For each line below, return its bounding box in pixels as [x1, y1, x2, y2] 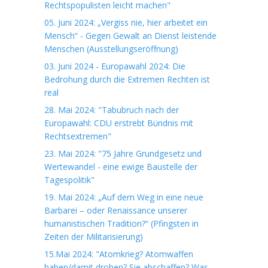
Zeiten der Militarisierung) [44, 231, 143, 242]
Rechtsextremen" [44, 130, 111, 142]
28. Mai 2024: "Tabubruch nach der [44, 104, 179, 115]
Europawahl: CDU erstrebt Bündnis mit [44, 117, 193, 129]
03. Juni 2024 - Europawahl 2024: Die [44, 60, 185, 72]
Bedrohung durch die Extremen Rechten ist [44, 74, 210, 85]
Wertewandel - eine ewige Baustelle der [44, 161, 197, 172]
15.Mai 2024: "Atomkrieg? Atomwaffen [44, 248, 193, 260]
